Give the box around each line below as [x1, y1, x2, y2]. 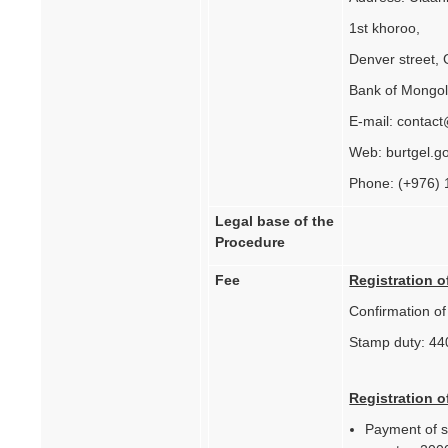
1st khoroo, [349, 20, 421, 37]
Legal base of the [215, 213, 335, 230]
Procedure [215, 234, 286, 251]
